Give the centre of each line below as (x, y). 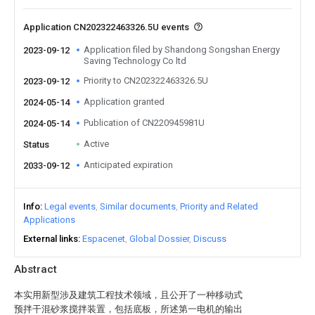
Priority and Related (219, 206)
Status (36, 144)
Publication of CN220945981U (144, 123)
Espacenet (104, 239)
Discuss (210, 239)
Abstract (36, 269)
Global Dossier (159, 239)
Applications (49, 220)
